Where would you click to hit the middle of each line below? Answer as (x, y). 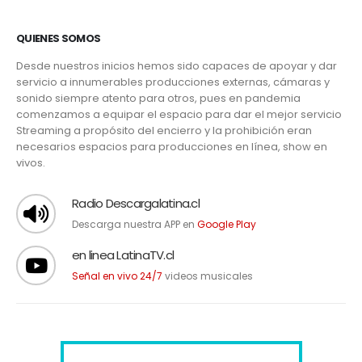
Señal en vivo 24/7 (117, 278)
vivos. (31, 165)
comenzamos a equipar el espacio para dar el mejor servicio (179, 116)
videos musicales (208, 278)
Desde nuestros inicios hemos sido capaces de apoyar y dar (177, 68)
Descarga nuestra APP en (135, 226)
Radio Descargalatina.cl (136, 205)
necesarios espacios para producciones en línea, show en (172, 149)
